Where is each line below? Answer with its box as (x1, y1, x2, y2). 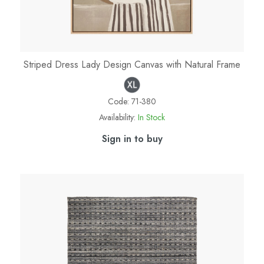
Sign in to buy (101, 131, 163, 146)
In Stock (138, 111, 165, 123)
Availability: (99, 111, 136, 123)
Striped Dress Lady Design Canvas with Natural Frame (24, 57, 240, 71)
